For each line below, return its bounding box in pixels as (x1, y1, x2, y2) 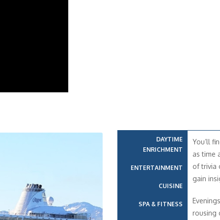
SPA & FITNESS (138, 200, 183, 208)
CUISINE (158, 182, 183, 190)
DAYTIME (156, 135, 183, 143)
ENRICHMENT (142, 145, 183, 153)
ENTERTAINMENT (130, 164, 183, 171)
